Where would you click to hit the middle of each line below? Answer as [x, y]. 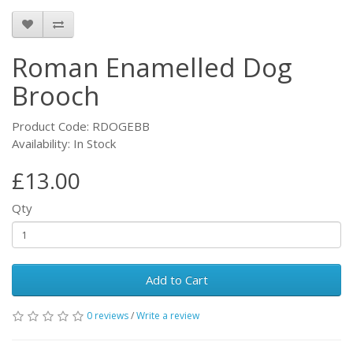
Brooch [56, 96]
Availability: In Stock [64, 144]
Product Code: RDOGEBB [81, 126]
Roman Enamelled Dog [152, 68]
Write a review [168, 316]
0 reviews [108, 316]
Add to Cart [176, 280]
